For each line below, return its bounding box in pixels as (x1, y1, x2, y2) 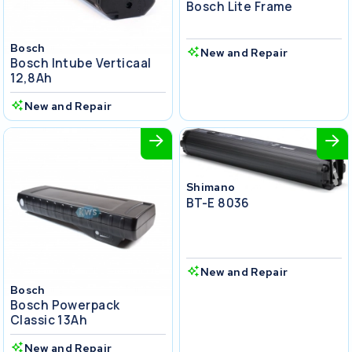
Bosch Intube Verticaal (10, 55, 152, 72)
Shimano (186, 180, 236, 195)
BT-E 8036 (186, 194, 250, 211)
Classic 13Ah (10, 312, 88, 329)
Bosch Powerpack (10, 297, 120, 314)
